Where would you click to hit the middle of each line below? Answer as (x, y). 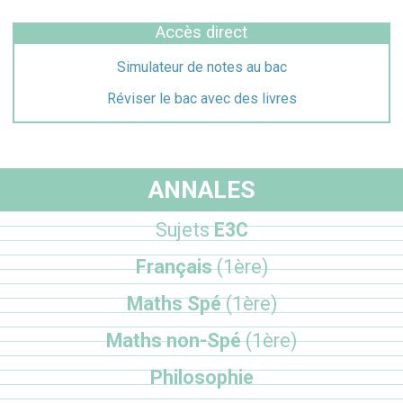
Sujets (182, 229)
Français (176, 266)
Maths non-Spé (176, 340)
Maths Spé (176, 303)
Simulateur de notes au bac (201, 67)
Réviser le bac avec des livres (201, 98)
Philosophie (201, 377)
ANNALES (201, 189)
